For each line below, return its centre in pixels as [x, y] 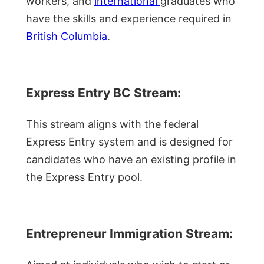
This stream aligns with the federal [112, 124]
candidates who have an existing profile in [131, 159]
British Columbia [67, 36]
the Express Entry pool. [84, 177]
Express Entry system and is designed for [129, 141]
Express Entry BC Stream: [103, 93]
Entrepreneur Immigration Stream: [129, 234]
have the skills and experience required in [129, 18]
